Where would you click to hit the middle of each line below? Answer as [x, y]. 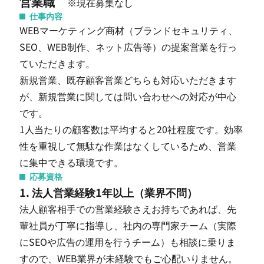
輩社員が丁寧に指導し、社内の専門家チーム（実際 [128, 225]
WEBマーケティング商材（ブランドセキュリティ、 [128, 30]
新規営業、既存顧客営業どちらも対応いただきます [128, 80]
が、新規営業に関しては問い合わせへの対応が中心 [128, 96]
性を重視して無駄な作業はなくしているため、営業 [128, 146]
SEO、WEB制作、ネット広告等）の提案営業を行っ [128, 47]
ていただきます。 [57, 63]
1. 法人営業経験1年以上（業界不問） [108, 192]
